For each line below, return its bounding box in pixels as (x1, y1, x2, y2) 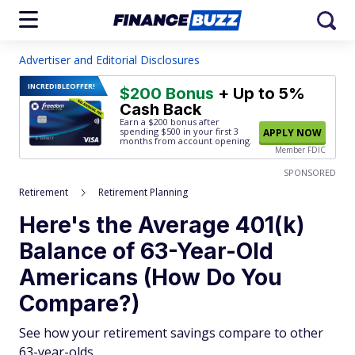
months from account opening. (120, 135, 252, 147)
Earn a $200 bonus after (120, 116, 219, 128)
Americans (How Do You (19, 264, 282, 291)
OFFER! (70, 81, 95, 91)
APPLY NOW (263, 126, 322, 139)
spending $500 (120, 125, 181, 137)
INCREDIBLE (28, 81, 70, 91)
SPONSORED (284, 166, 336, 178)
